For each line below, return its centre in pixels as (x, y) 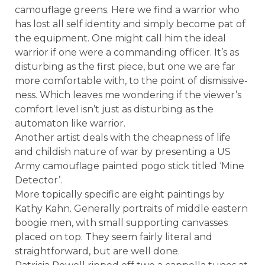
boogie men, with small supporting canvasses (121, 222)
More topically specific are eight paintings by (119, 194)
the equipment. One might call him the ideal (120, 38)
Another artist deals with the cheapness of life (123, 137)
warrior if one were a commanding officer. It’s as (127, 52)
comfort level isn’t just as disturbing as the (114, 109)
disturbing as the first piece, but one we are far (125, 66)
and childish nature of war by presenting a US (123, 151)
